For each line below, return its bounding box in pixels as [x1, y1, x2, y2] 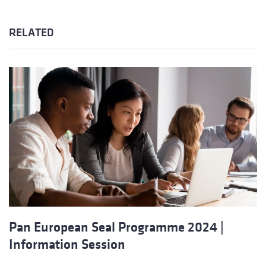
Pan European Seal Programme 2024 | [9, 220, 224, 235]
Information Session [9, 237, 125, 252]
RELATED [9, 27, 53, 39]
